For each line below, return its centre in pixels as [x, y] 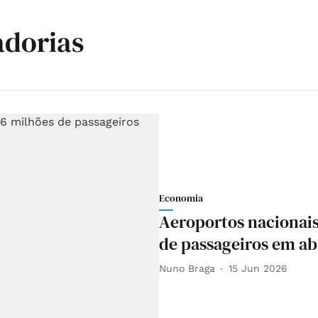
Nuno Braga [187, 269]
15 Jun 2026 [258, 269]
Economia [181, 198]
